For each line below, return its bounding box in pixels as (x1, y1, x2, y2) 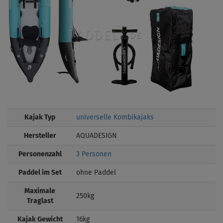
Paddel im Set (18, 169, 62, 176)
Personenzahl (18, 150, 62, 158)
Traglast (26, 197, 53, 205)
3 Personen (76, 150, 111, 158)
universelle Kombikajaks (76, 113, 154, 121)
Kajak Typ (24, 113, 55, 121)
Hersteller (23, 132, 56, 139)
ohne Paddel (76, 169, 116, 176)
